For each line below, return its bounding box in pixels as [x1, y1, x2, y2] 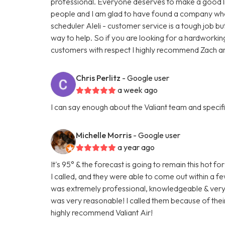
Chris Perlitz [76, 72, 121, 83]
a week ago [118, 84, 158, 95]
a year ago [118, 142, 155, 152]
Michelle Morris [76, 130, 132, 140]
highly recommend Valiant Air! [51, 207, 153, 217]
